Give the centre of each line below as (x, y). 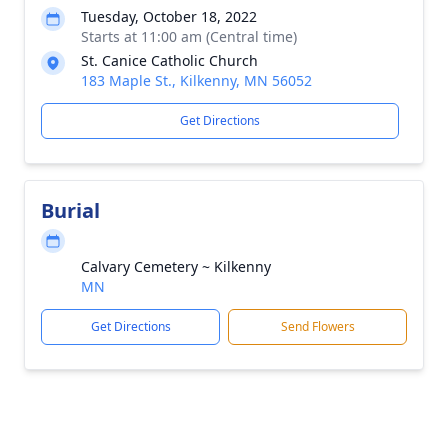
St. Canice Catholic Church (169, 60)
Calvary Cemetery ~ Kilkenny (176, 266)
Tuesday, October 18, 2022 (169, 16)
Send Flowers (317, 326)
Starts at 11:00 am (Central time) (189, 36)
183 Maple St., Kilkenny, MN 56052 (196, 80)
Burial (70, 210)
